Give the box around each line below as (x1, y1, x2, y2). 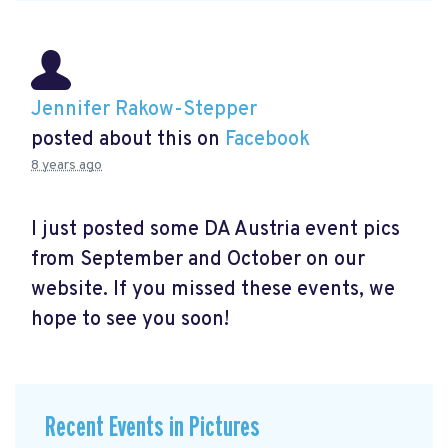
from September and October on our (31, 246, 365, 273)
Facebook (225, 127, 310, 154)
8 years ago (31, 157, 102, 175)
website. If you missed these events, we (31, 276, 395, 303)
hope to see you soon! (31, 306, 229, 333)
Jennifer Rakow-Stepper (31, 97, 257, 124)
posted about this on (31, 127, 225, 154)
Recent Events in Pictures (45, 412, 260, 442)
